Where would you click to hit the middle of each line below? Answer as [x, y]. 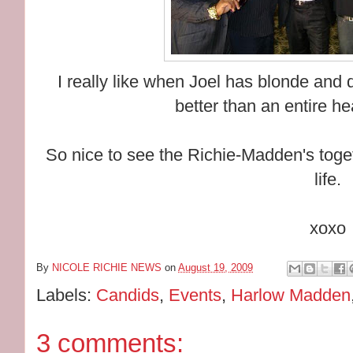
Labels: [67, 295]
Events [195, 295]
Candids [128, 295]
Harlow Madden [291, 295]
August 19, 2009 [216, 267]
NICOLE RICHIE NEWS [107, 267]
